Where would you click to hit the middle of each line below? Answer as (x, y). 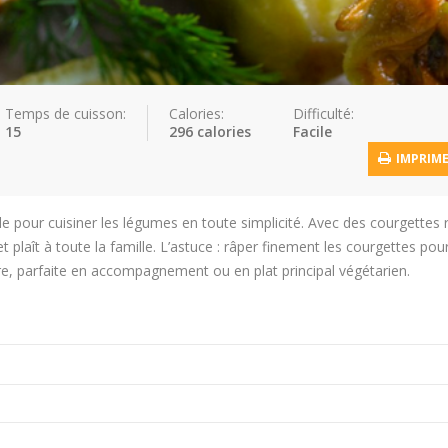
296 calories (210, 131)
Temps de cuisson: (65, 113)
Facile (312, 131)
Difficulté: (323, 113)
